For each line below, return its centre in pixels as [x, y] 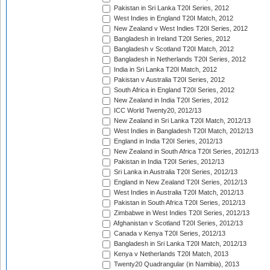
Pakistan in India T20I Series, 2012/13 [168, 162]
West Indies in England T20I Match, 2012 [173, 18]
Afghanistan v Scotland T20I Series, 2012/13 [177, 223]
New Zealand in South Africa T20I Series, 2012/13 [185, 152]
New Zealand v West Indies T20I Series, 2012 [180, 29]
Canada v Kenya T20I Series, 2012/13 [169, 234]
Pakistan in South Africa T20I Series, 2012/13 [179, 203]
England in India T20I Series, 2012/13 [167, 141]
